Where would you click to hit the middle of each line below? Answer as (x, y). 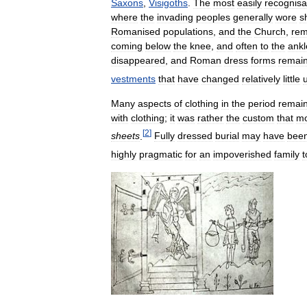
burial (227, 136)
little (292, 78)
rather (210, 118)
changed (220, 78)
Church (270, 32)
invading (175, 17)
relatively (261, 78)
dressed (195, 136)
